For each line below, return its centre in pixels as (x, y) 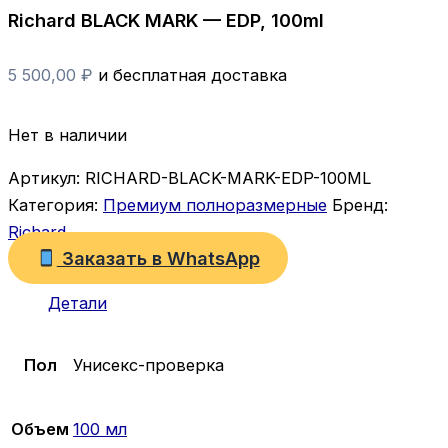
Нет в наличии (67, 134)
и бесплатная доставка (192, 75)
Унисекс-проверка (148, 365)
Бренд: (360, 205)
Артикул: (46, 178)
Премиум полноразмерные (215, 205)
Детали (77, 302)
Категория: (55, 205)
